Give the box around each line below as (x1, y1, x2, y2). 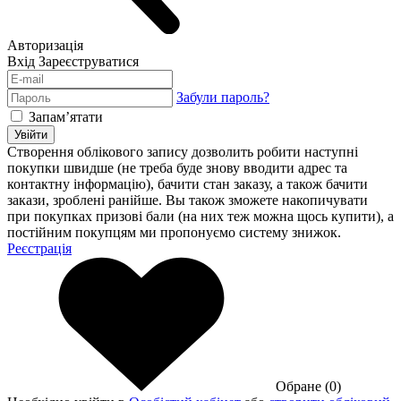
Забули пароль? (176, 89, 269, 105)
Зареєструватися (38, 53, 139, 69)
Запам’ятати (29, 108, 103, 124)
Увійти (14, 127, 47, 141)
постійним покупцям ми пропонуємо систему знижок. (7, 224, 341, 240)
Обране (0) (276, 378, 341, 394)
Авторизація (7, 37, 83, 53)
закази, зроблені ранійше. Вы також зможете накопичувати (7, 192, 368, 208)
